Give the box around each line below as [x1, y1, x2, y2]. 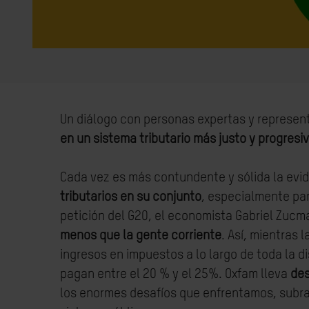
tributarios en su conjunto [60, 190, 201, 203]
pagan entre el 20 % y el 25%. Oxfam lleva [60, 268, 290, 281]
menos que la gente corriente [60, 229, 221, 242]
